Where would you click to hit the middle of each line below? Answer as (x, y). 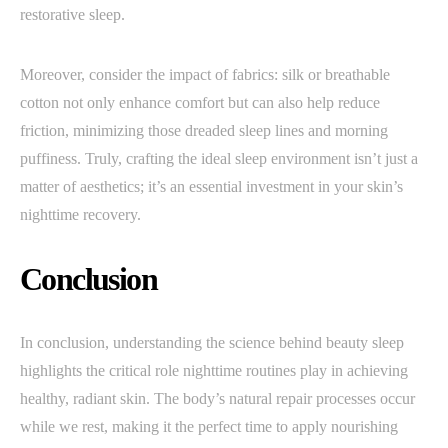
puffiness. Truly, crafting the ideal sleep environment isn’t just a (219, 158)
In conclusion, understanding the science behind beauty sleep (212, 342)
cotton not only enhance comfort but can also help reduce (200, 102)
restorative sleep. (72, 14)
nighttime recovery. (80, 214)
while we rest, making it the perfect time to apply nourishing (209, 426)
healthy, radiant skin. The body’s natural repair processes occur (217, 398)
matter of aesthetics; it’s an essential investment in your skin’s (211, 186)
